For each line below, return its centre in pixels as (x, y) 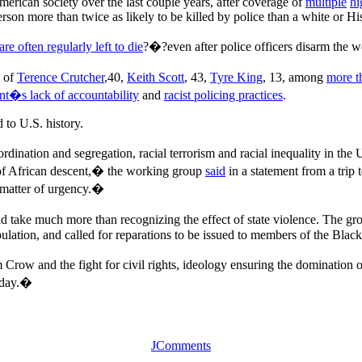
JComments (181, 345)
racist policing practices (223, 95)
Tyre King (236, 77)
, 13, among (295, 77)
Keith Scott (156, 77)
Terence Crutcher (61, 77)
